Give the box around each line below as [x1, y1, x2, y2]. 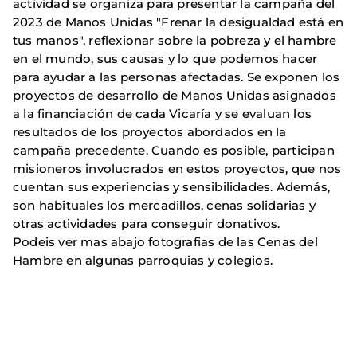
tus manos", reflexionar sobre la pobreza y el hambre [13, 32, 337, 48]
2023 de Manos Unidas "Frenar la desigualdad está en [13, 14, 344, 29]
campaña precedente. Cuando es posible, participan [13, 142, 335, 158]
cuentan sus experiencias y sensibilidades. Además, [13, 178, 331, 194]
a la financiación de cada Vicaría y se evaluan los [13, 105, 312, 121]
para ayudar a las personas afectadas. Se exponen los [13, 69, 340, 84]
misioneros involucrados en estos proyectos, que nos [13, 160, 342, 176]
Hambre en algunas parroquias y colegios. [13, 252, 277, 268]
